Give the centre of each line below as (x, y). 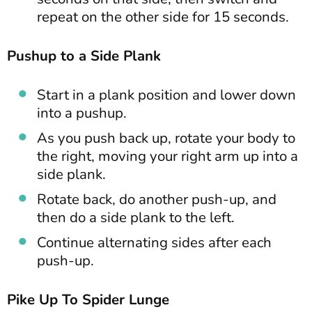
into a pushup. (82, 112)
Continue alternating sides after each (154, 242)
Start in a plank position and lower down (166, 94)
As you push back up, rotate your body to (166, 138)
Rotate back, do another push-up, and (157, 199)
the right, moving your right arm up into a (167, 156)
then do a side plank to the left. (136, 217)
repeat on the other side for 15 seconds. (163, 16)
